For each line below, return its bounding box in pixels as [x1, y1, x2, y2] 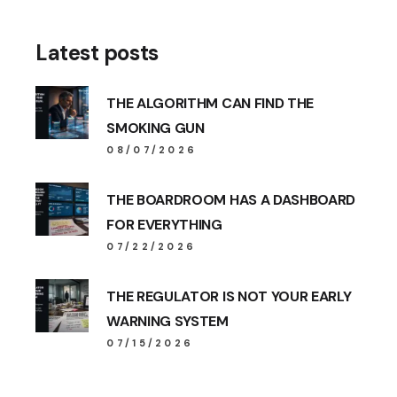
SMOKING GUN [106, 119, 205, 137]
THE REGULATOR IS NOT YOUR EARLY [106, 287, 352, 306]
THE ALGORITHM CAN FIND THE [106, 94, 314, 113]
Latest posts [35, 39, 159, 66]
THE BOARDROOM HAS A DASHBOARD [106, 191, 356, 209]
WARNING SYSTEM [106, 312, 229, 331]
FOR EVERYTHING [106, 215, 222, 234]
